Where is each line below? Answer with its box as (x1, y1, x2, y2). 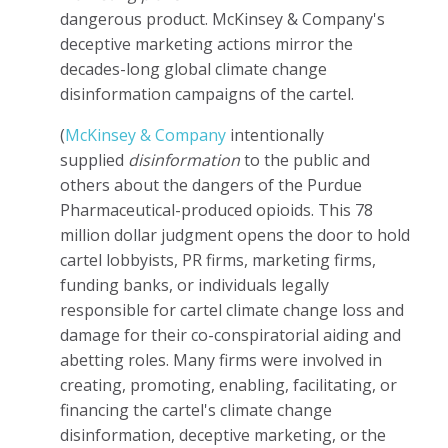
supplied (60, 148, 128, 171)
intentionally (226, 123, 324, 146)
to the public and (240, 148, 370, 171)
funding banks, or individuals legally (60, 273, 329, 296)
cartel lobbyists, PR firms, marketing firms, (60, 248, 376, 271)
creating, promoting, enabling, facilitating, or (60, 373, 397, 396)
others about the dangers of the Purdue (60, 173, 362, 196)
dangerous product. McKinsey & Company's (60, 7, 385, 30)
